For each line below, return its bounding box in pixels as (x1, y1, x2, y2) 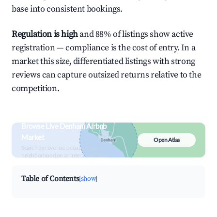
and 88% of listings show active (77, 29, 194, 40)
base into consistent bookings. (12, 3, 123, 15)
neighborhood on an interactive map (21, 152, 107, 159)
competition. (12, 83, 60, 94)
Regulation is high (12, 29, 78, 40)
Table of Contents (21, 174, 79, 184)
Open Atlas (154, 136, 180, 143)
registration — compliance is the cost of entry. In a (12, 42, 196, 53)
